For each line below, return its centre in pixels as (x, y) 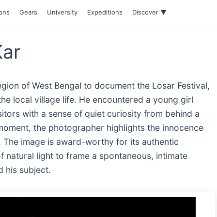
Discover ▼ (149, 12)
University (62, 12)
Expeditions (105, 12)
